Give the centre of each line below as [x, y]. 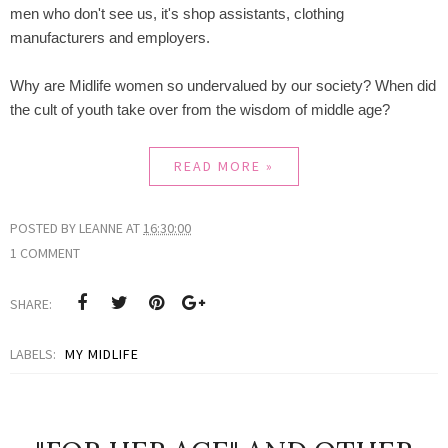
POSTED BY [44, 228]
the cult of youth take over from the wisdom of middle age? [200, 110]
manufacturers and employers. [110, 38]
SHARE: [31, 304]
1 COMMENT [45, 253]
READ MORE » [224, 166]
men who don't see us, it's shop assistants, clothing [177, 14]
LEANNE [101, 228]
